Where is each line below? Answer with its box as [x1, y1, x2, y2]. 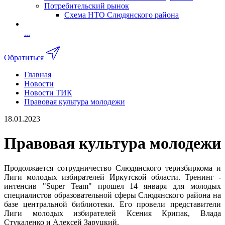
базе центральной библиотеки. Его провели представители [4, 199, 221, 208]
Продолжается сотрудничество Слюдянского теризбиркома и [4, 163, 221, 172]
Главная [24, 70, 51, 79]
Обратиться [4, 53, 44, 62]
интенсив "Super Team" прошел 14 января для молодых [4, 181, 221, 190]
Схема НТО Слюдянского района [64, 11, 179, 19]
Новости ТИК [24, 88, 72, 97]
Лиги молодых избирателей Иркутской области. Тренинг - [4, 172, 221, 181]
